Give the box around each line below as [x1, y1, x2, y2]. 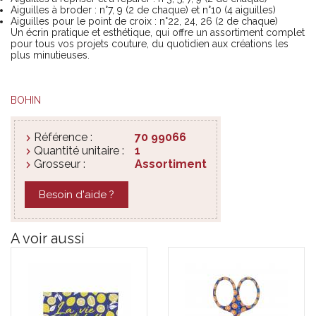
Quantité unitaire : [34, 143, 124, 157]
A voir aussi [11, 229, 85, 247]
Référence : [34, 130, 92, 144]
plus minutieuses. [11, 49, 90, 61]
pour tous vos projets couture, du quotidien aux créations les [11, 37, 288, 49]
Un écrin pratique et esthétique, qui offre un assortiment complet [11, 26, 305, 38]
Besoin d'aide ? [39, 188, 114, 201]
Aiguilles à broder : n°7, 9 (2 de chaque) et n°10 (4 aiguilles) [11, 4, 276, 16]
